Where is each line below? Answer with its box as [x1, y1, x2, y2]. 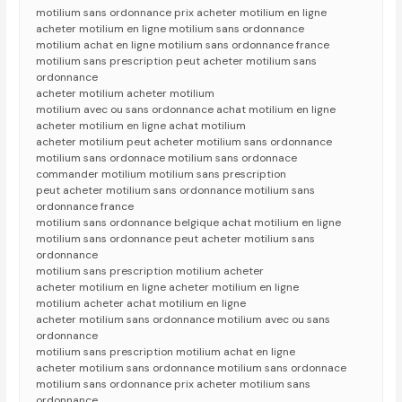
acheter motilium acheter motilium [36, 86, 215, 101]
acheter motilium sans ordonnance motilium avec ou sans [36, 312, 331, 328]
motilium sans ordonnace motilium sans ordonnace [36, 151, 298, 166]
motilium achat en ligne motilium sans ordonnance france [36, 38, 330, 53]
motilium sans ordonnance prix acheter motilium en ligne [36, 5, 328, 21]
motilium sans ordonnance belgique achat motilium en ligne [36, 215, 342, 231]
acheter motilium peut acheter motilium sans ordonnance [36, 135, 333, 150]
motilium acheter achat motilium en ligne [36, 296, 247, 311]
